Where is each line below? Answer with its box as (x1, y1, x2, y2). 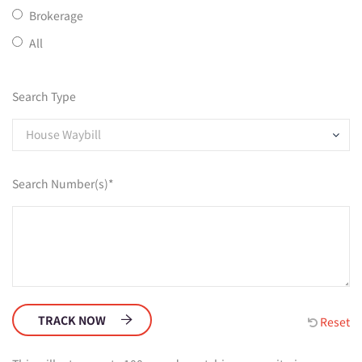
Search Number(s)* (12, 175, 114, 192)
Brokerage (29, 6, 83, 23)
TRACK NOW (38, 311, 106, 328)
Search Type (12, 87, 76, 104)
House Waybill (26, 125, 101, 142)
